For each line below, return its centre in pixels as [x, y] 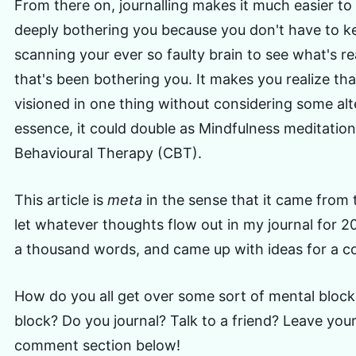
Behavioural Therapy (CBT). [108, 153]
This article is [61, 200]
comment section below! [97, 346]
